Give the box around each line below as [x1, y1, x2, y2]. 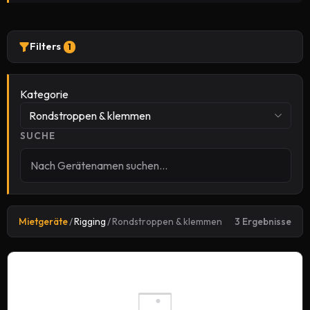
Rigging [74, 215, 106, 228]
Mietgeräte [19, 215, 68, 228]
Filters [30, 40, 61, 53]
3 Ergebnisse [235, 215, 291, 228]
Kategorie [20, 87, 69, 101]
